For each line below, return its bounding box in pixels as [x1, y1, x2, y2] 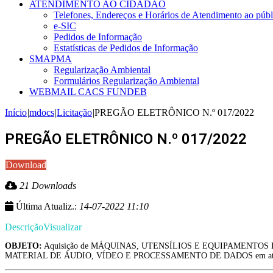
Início [5, 107, 27, 118]
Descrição [5, 222, 43, 233]
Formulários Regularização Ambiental [54, 76, 199, 87]
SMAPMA [29, 54, 72, 65]
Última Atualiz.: [13, 201, 79, 212]
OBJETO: [5, 241, 42, 251]
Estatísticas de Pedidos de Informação [54, 43, 198, 54]
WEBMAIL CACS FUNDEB [29, 87, 147, 97]
